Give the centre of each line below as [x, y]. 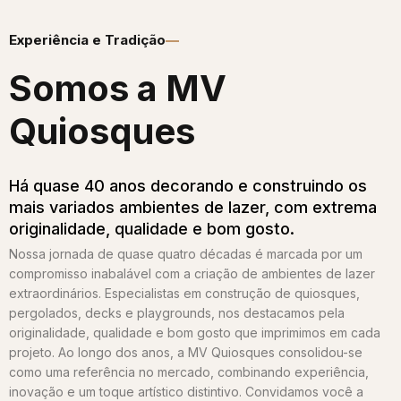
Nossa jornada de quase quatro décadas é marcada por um [186, 253]
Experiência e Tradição [87, 39]
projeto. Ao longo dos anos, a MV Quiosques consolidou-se [186, 352]
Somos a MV [118, 88]
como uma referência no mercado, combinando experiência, [189, 371]
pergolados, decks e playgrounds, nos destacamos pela [177, 312]
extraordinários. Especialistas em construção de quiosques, [184, 293]
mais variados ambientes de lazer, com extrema [193, 207]
